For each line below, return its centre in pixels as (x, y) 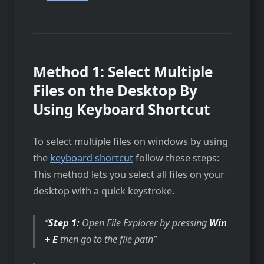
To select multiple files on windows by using (131, 141)
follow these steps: (176, 158)
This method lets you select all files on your (129, 174)
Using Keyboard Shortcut (122, 109)
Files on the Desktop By (115, 90)
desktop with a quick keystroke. (104, 191)
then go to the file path (106, 239)
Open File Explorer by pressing (145, 222)
